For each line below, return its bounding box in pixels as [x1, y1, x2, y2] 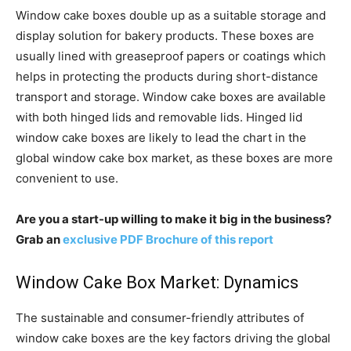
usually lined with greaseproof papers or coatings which [16, 48, 326, 63]
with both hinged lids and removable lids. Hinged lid [16, 109, 302, 125]
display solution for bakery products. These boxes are [16, 27, 314, 43]
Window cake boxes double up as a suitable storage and [16, 7, 326, 23]
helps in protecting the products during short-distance [16, 68, 318, 84]
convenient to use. [16, 170, 118, 186]
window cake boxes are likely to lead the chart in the [16, 129, 306, 145]
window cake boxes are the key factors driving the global [16, 330, 331, 346]
